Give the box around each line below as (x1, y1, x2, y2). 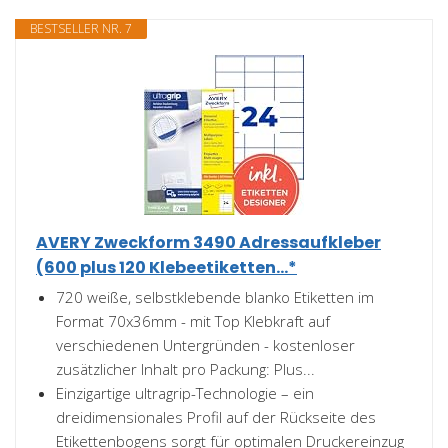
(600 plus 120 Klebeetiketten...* (36, 256, 297, 279)
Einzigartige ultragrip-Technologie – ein (56, 383, 314, 403)
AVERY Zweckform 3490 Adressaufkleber (36, 231, 381, 254)
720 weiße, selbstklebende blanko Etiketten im (56, 287, 374, 307)
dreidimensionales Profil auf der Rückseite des (56, 407, 376, 427)
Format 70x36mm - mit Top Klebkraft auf (56, 311, 330, 331)
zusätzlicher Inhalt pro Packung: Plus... (56, 359, 315, 379)
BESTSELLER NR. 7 (30, 20, 132, 37)
